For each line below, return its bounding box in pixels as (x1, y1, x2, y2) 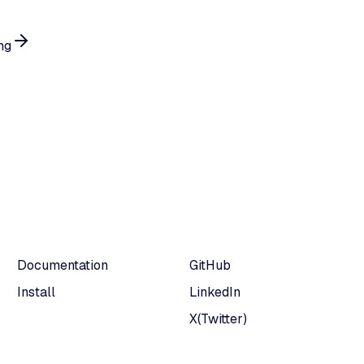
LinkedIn (189, 284, 241, 301)
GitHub (189, 257, 232, 274)
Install (17, 284, 56, 301)
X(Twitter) (189, 310, 248, 327)
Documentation (17, 257, 109, 274)
